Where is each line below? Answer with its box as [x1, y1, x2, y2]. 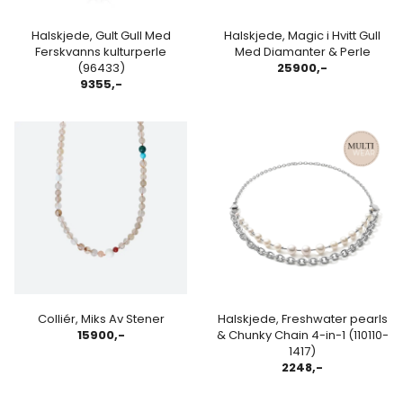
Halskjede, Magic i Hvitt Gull [224, 26, 381, 44]
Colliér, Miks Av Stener [37, 309, 165, 327]
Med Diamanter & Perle [234, 42, 371, 60]
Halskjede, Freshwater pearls [217, 309, 388, 327]
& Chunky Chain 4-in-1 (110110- [216, 326, 389, 344]
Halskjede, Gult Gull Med [31, 26, 171, 44]
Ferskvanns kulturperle [35, 42, 166, 60]
